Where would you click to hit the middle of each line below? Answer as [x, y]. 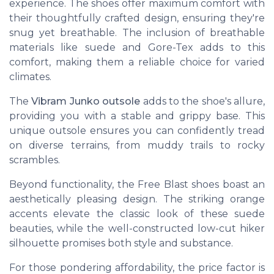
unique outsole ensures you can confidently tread [137, 131]
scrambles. [35, 160]
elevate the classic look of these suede [156, 214]
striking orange [227, 199]
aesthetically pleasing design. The [99, 199]
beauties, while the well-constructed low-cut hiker [137, 229]
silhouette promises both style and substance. [121, 243]
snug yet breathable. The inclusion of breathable [137, 33]
